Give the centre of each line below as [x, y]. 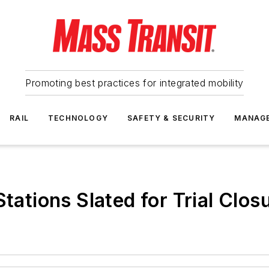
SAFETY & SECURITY [171, 118]
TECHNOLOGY [78, 118]
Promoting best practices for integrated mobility [134, 83]
